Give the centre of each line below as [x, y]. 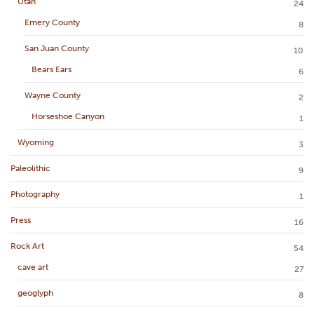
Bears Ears [52, 69]
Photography [35, 194]
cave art [33, 267]
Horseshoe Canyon [68, 116]
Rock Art [27, 246]
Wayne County [53, 95]
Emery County [52, 22]
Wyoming [36, 142]
